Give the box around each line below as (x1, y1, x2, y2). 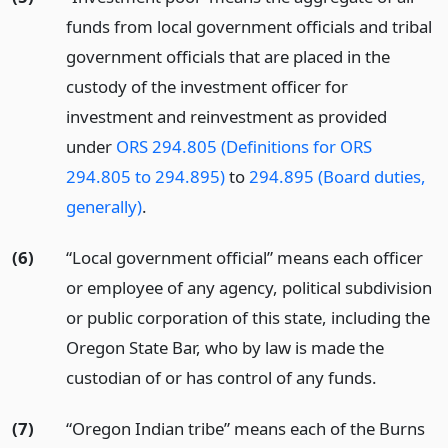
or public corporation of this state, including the (65, 305, 430, 329)
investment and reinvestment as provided (65, 104, 387, 128)
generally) (65, 194, 142, 218)
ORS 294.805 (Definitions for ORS (115, 134, 372, 158)
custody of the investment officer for (65, 74, 348, 98)
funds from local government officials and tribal (65, 14, 432, 38)
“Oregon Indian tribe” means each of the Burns (65, 416, 425, 440)
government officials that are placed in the (65, 44, 390, 68)
